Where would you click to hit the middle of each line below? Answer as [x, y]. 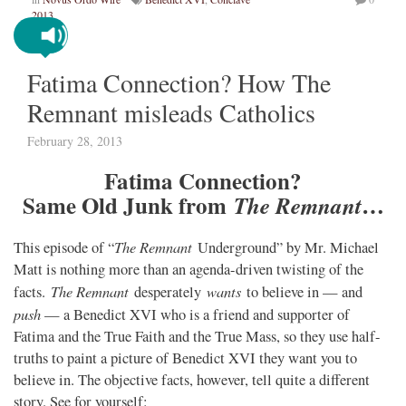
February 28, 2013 [75, 140]
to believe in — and [302, 291]
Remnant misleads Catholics [171, 112]
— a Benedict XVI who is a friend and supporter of [195, 314]
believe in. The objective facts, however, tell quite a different [192, 379]
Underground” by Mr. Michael [288, 247]
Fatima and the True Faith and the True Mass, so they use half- [197, 336]
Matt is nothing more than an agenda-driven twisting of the [188, 269]
